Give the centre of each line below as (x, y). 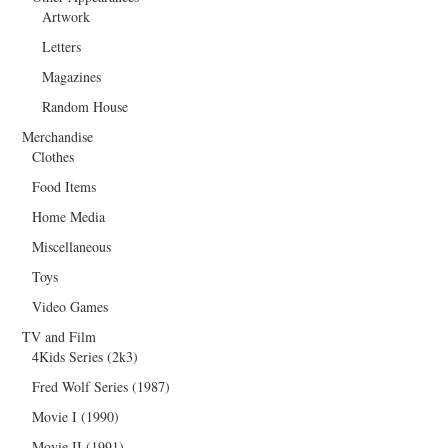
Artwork (66, 17)
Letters (62, 47)
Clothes (53, 157)
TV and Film (59, 337)
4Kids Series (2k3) (85, 357)
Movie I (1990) (76, 417)
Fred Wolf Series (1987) (101, 387)
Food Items (64, 187)
